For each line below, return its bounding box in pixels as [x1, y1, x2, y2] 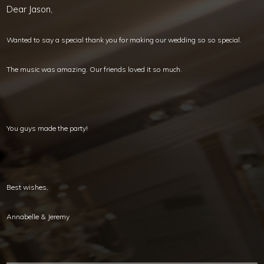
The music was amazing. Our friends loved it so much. [6, 65, 183, 74]
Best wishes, [6, 183, 49, 192]
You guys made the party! [6, 124, 88, 133]
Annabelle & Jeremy [6, 212, 70, 222]
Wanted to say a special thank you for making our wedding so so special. [6, 35, 242, 45]
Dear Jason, [6, 4, 53, 15]
